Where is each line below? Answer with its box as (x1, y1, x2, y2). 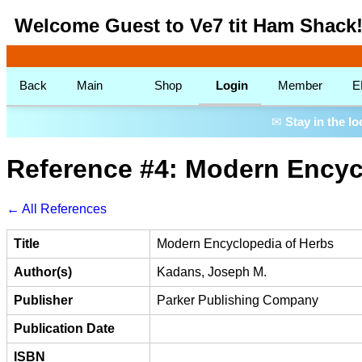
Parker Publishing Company (157, 293, 318, 307)
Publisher (14, 293, 73, 307)
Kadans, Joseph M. (157, 264, 267, 279)
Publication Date (14, 321, 115, 335)
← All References (6, 201, 107, 216)
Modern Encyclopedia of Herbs (157, 236, 334, 250)
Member (277, 78, 322, 92)
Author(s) (14, 264, 72, 279)
